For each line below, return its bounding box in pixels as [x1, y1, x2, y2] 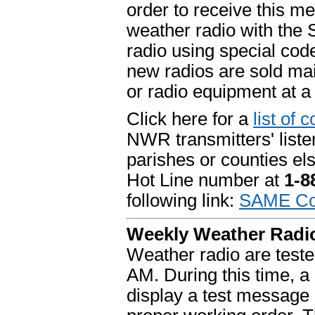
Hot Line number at [127, 170, 284, 191]
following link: [127, 191, 239, 211]
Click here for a [127, 109, 253, 129]
